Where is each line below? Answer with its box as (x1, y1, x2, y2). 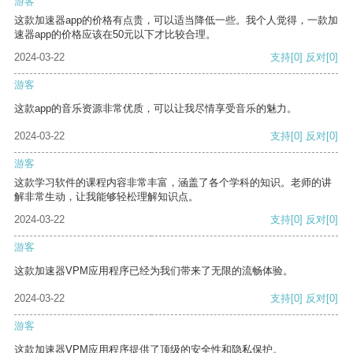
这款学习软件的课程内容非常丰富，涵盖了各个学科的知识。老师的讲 (14, 176, 332, 189)
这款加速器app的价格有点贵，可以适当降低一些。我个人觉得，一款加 (14, 14, 338, 27)
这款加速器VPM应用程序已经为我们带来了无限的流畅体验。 (14, 265, 293, 277)
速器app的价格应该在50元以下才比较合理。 (14, 28, 216, 41)
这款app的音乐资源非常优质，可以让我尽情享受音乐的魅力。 (14, 102, 297, 115)
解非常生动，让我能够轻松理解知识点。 (14, 191, 199, 203)
